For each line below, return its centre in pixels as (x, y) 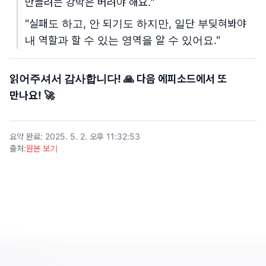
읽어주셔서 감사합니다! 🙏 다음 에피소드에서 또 (118, 79)
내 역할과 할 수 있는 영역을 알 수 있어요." (123, 40)
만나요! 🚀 (32, 95)
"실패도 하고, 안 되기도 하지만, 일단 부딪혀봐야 (136, 23)
